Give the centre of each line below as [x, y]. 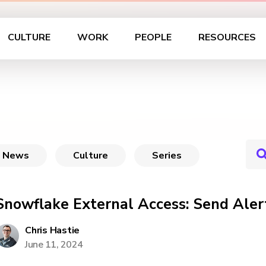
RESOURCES [227, 37]
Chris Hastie [52, 230]
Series [167, 156]
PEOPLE [153, 37]
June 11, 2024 [54, 245]
